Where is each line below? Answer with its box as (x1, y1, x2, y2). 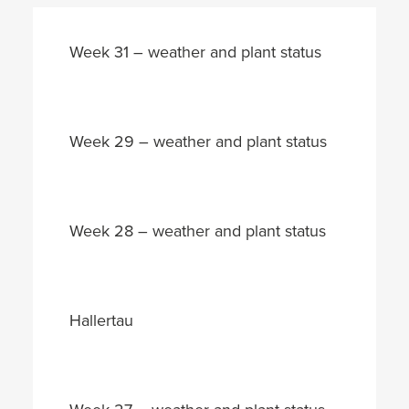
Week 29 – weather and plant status (69, 131, 327, 152)
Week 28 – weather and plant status (69, 220, 326, 241)
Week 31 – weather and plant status (69, 41, 321, 62)
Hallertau (69, 309, 133, 330)
